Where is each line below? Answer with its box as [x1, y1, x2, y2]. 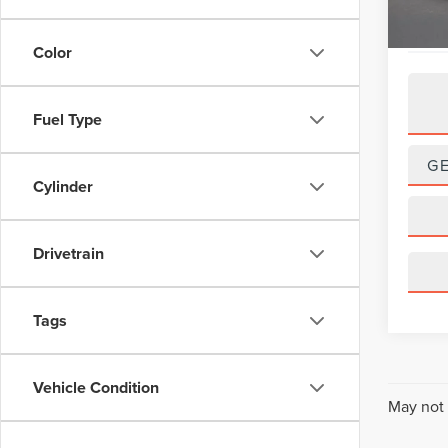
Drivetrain [33, 242, 104, 265]
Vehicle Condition [33, 376, 159, 399]
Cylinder [33, 175, 93, 198]
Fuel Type [33, 108, 102, 131]
